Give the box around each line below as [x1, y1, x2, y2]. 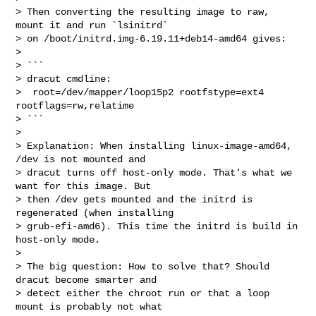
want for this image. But [16, 180, 152, 192]
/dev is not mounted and [16, 153, 146, 165]
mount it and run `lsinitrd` [16, 19, 169, 31]
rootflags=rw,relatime [16, 99, 135, 111]
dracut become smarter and [16, 274, 157, 286]
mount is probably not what [16, 300, 163, 312]
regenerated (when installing [16, 207, 174, 219]
